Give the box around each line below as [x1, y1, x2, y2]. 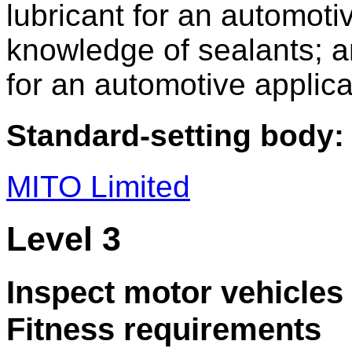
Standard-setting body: [6, 118, 344, 152]
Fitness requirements [6, 310, 321, 347]
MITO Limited [6, 170, 190, 204]
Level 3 [6, 220, 121, 258]
